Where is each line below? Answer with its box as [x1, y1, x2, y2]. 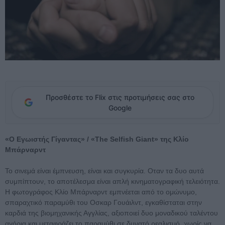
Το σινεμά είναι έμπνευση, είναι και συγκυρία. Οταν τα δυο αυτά [5, 167, 204, 175]
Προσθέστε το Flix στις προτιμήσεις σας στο [46, 93, 194, 102]
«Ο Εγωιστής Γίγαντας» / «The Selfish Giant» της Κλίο [5, 135, 189, 144]
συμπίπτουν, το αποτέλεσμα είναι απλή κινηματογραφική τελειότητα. [5, 177, 220, 186]
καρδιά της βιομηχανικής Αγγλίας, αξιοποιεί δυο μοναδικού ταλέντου [5, 209, 218, 217]
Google [108, 103, 132, 113]
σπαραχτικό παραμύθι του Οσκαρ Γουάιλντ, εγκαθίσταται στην [5, 198, 202, 207]
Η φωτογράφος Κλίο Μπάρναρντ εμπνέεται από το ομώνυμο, [5, 188, 197, 196]
